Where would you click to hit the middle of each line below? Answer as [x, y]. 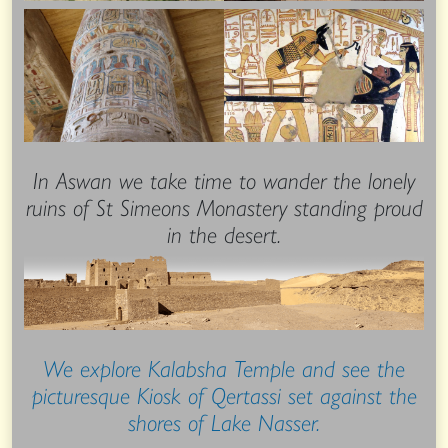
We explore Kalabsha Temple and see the [224, 366]
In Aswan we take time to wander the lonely [224, 178]
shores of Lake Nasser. [224, 420]
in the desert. [224, 232]
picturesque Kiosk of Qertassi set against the [224, 393]
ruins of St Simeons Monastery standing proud [224, 205]
